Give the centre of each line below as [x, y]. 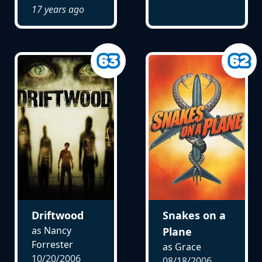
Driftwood [57, 215]
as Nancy [51, 230]
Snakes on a [194, 215]
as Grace [182, 247]
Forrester [52, 244]
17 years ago [58, 10]
